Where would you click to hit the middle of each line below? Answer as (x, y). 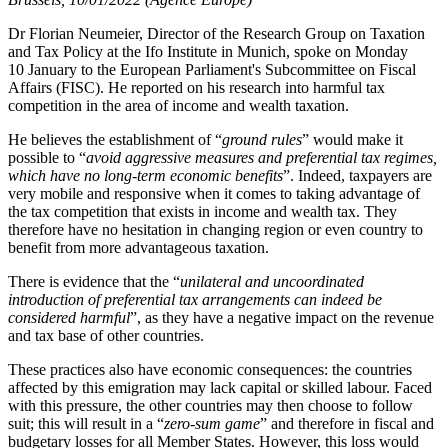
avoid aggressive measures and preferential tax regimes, (261, 157)
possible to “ (47, 157)
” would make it (352, 139)
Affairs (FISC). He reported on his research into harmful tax (196, 87)
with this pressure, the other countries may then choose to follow (210, 405)
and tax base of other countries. (108, 335)
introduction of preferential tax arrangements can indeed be (195, 299)
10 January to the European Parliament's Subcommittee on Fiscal (212, 69)
